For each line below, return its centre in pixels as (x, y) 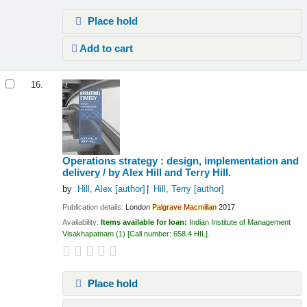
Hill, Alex (95, 189)
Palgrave (167, 207)
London (138, 207)
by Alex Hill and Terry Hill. (170, 173)
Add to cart (106, 48)
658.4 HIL (190, 234)
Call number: (152, 234)
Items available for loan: (145, 222)
